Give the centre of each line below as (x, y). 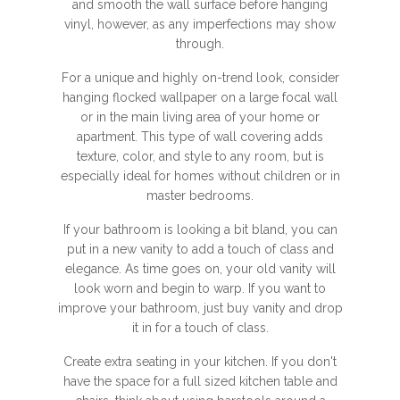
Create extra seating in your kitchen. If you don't (200, 362)
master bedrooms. (200, 196)
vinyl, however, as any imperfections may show (200, 24)
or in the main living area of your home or (200, 117)
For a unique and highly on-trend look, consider (200, 78)
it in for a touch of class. (200, 328)
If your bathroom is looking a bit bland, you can (200, 229)
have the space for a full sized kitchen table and (200, 381)
